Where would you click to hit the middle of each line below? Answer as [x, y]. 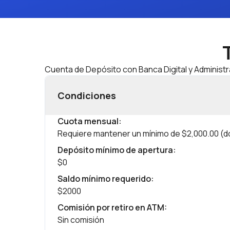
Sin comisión [81, 220]
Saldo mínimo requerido [104, 179]
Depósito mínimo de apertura [115, 150]
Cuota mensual [88, 121]
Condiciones [87, 95]
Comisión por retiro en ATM [111, 207]
